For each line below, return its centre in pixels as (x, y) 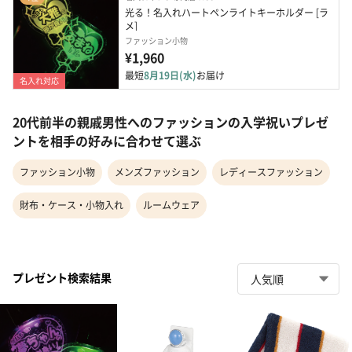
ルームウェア (171, 205)
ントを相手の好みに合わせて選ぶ (107, 141)
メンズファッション (157, 172)
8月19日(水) (170, 75)
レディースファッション (271, 172)
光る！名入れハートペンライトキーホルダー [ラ (227, 13)
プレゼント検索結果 (62, 277)
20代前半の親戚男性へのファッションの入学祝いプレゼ (170, 122)
